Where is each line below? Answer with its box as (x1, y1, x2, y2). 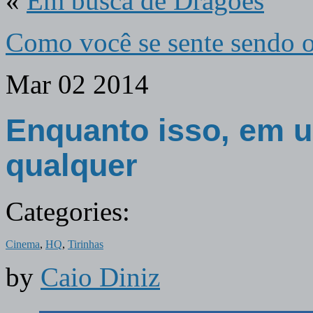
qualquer (6, 147, 138, 182)
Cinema (6, 238, 40, 250)
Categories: (6, 196, 130, 226)
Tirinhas (68, 238, 103, 250)
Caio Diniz (41, 262, 160, 292)
